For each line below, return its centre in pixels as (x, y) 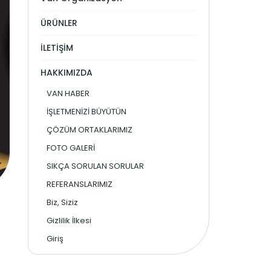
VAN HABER (68, 93)
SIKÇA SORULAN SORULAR (95, 166)
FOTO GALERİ (71, 148)
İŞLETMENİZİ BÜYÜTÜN (87, 112)
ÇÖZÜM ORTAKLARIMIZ (90, 130)
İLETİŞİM (57, 48)
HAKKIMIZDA (67, 73)
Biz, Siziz (62, 202)
